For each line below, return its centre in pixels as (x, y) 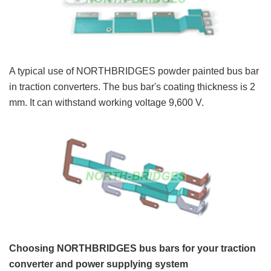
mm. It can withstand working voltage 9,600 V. (106, 102)
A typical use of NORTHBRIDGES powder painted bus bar (134, 71)
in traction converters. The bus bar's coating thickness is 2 (132, 87)
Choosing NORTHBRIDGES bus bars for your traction (132, 249)
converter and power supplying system (99, 264)
